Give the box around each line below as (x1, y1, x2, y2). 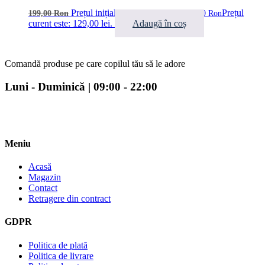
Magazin (28, 172, 61, 183)
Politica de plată (28, 240, 88, 250)
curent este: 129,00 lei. (28, 18, 112, 29)
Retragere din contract (28, 193, 111, 204)
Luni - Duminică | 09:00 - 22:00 (5, 80, 157, 93)
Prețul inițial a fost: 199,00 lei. (71, 8, 183, 18)
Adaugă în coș (132, 18, 186, 29)
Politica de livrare (28, 250, 93, 261)
